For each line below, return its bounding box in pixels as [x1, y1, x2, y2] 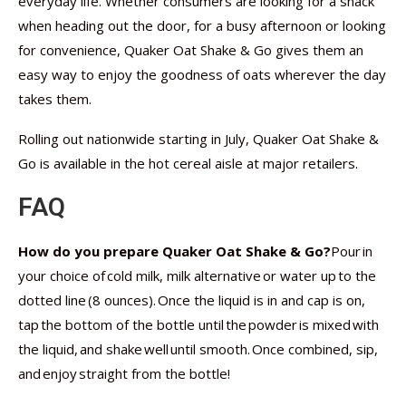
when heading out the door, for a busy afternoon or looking [18, 16, 386, 34]
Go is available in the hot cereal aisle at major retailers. [18, 154, 358, 172]
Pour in [331, 242, 372, 260]
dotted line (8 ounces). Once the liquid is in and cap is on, [18, 291, 365, 309]
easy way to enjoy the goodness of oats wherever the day [18, 65, 386, 83]
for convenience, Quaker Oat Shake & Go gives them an [18, 41, 363, 59]
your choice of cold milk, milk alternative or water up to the [18, 266, 376, 285]
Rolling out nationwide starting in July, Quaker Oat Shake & [18, 130, 379, 148]
